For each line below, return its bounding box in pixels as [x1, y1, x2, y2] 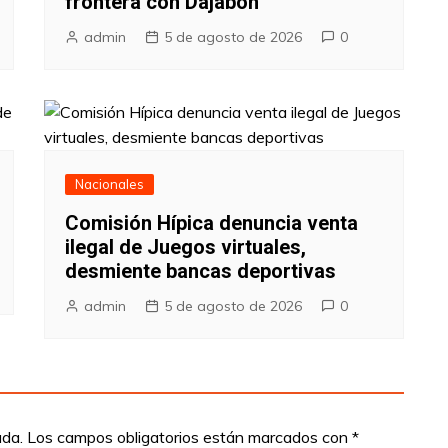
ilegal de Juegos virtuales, [65, 234, 306, 259]
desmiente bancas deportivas [65, 258, 336, 283]
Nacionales [75, 175, 144, 192]
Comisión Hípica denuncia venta [65, 210, 358, 235]
